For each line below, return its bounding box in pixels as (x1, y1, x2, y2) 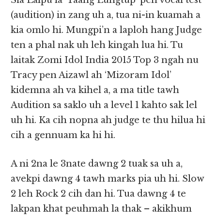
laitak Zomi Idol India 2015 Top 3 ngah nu (11, 55, 199, 66)
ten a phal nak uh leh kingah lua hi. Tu (11, 40, 184, 51)
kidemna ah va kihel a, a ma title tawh (11, 85, 180, 96)
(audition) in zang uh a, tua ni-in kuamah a (11, 10, 201, 21)
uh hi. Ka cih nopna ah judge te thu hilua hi (11, 115, 206, 126)
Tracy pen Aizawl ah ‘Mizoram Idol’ (11, 70, 172, 81)
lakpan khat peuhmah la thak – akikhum (11, 203, 192, 215)
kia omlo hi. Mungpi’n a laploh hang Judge (11, 25, 202, 36)
